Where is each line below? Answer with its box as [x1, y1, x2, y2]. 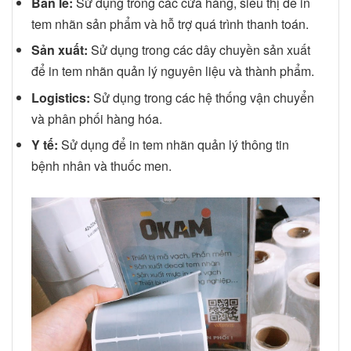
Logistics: [31, 88, 90, 107]
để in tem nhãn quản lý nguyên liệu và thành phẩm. [31, 62, 314, 81]
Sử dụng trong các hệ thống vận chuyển [90, 88, 314, 107]
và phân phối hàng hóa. [31, 109, 162, 128]
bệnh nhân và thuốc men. [31, 157, 172, 175]
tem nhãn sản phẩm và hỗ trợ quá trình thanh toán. [31, 14, 309, 33]
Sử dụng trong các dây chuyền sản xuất [88, 41, 310, 60]
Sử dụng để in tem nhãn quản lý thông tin [58, 136, 289, 154]
